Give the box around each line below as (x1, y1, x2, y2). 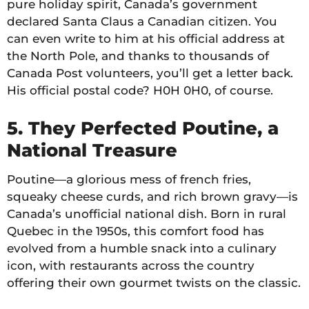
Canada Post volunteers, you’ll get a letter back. (7, 66, 293, 80)
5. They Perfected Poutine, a (7, 117, 279, 139)
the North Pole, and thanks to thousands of (7, 48, 269, 63)
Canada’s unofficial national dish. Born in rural (7, 206, 286, 221)
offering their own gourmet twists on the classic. (7, 275, 301, 290)
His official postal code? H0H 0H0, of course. (7, 83, 273, 97)
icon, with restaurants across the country (7, 258, 255, 272)
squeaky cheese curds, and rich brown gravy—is (7, 189, 298, 203)
